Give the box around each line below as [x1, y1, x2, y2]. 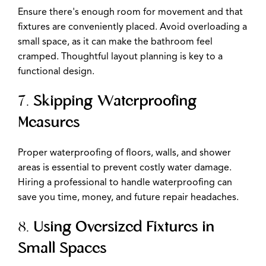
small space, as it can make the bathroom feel [18, 37, 213, 47]
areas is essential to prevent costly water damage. [18, 163, 232, 173]
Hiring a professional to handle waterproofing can [18, 178, 232, 188]
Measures [18, 115, 80, 132]
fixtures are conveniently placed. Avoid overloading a [18, 23, 247, 33]
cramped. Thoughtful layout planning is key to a [18, 52, 223, 62]
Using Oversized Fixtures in [33, 220, 214, 236]
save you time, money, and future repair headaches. [18, 193, 239, 203]
